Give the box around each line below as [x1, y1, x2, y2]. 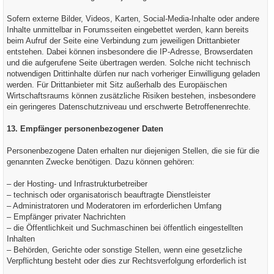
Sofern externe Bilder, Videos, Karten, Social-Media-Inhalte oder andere [7, 14, 259, 23]
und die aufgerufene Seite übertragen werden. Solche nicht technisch [7, 58, 250, 67]
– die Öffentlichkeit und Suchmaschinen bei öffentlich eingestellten [7, 223, 243, 232]
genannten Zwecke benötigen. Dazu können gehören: [7, 157, 194, 166]
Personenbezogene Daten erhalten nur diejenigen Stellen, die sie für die [7, 146, 259, 155]
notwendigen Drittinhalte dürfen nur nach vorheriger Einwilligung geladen [7, 69, 260, 78]
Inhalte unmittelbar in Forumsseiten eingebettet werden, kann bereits [7, 25, 249, 34]
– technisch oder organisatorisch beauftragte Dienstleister [7, 190, 210, 199]
